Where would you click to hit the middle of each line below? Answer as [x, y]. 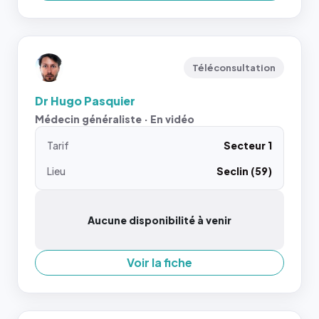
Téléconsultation [234, 68]
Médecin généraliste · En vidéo [115, 119]
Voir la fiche [159, 262]
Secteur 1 [248, 145]
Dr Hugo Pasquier [85, 101]
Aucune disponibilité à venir [159, 220]
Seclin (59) [244, 171]
